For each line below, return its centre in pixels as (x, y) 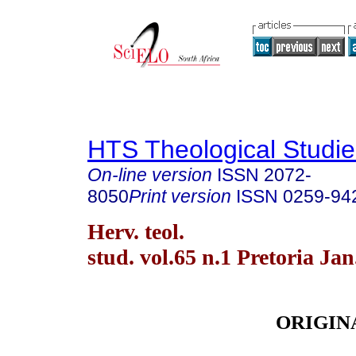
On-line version (150, 175)
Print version (180, 196)
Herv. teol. (136, 231)
